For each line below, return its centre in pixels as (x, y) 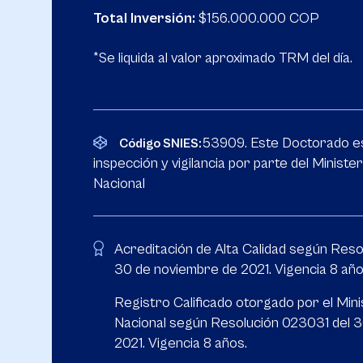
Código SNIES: (160, 143)
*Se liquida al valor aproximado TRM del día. (223, 58)
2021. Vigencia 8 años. (181, 343)
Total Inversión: (144, 18)
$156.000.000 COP (257, 18)
